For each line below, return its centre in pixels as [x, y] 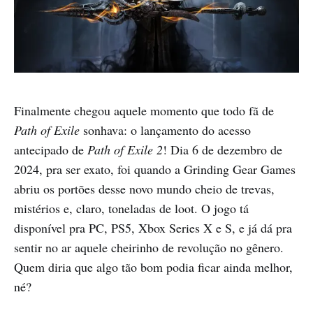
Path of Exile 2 [125, 149]
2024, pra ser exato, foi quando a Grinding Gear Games [155, 169]
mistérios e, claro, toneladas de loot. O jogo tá [131, 208]
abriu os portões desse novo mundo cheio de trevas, [144, 188]
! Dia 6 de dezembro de [223, 149]
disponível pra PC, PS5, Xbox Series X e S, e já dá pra [153, 227]
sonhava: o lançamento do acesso [165, 130]
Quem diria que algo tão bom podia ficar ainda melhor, [153, 267]
